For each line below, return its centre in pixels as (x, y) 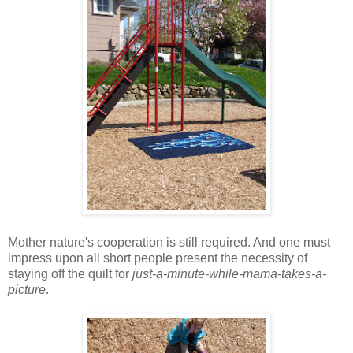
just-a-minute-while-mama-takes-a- (229, 273)
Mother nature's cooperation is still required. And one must (169, 242)
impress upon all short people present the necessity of (158, 258)
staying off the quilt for (70, 273)
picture (27, 289)
